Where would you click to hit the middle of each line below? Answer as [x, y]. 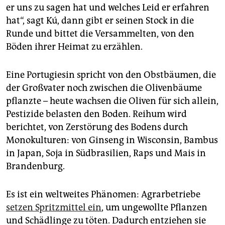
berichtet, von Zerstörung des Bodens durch [97, 127]
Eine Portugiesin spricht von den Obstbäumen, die [111, 75]
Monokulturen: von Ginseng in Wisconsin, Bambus [112, 140]
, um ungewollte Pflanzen [154, 208]
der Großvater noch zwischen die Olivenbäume [104, 88]
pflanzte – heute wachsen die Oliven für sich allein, [112, 101]
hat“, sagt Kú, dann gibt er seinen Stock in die [100, 21]
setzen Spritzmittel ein [54, 208]
